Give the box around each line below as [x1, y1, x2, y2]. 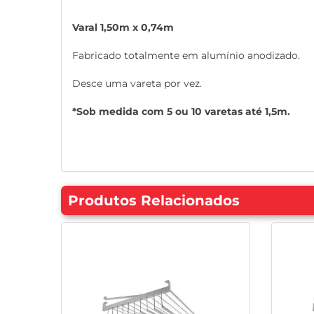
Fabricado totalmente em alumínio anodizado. [72, 49, 300, 62]
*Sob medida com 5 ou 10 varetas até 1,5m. [72, 105, 290, 118]
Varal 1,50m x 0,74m [72, 21, 174, 34]
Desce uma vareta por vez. [72, 77, 202, 90]
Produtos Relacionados [68, 192, 240, 210]
